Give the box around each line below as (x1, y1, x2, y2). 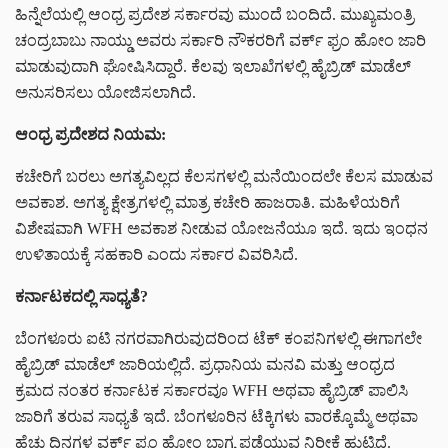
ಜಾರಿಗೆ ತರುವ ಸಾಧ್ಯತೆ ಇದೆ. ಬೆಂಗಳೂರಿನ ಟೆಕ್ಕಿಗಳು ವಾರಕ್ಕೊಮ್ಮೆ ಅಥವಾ (15, 408, 418, 426)
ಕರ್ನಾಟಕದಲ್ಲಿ (15, 288, 99, 306)
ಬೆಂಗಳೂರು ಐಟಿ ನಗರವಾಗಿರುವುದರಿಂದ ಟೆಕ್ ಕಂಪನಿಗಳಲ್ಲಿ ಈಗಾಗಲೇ (15, 330, 422, 348)
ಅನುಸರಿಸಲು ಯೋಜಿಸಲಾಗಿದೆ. (15, 84, 196, 102)
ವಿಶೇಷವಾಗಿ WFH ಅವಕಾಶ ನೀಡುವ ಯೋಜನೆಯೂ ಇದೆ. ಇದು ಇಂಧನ (15, 220, 428, 238)
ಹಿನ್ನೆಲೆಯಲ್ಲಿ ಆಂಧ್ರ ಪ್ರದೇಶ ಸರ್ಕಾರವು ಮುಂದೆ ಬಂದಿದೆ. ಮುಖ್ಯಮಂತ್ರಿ (15, 6, 414, 24)
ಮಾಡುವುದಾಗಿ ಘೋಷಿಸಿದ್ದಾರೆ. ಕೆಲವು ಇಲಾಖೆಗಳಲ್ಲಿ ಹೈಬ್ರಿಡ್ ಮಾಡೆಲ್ (15, 58, 411, 76)
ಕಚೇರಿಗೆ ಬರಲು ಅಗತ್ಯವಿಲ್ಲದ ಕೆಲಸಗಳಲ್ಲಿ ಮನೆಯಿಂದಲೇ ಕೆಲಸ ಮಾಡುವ (15, 168, 433, 186)
